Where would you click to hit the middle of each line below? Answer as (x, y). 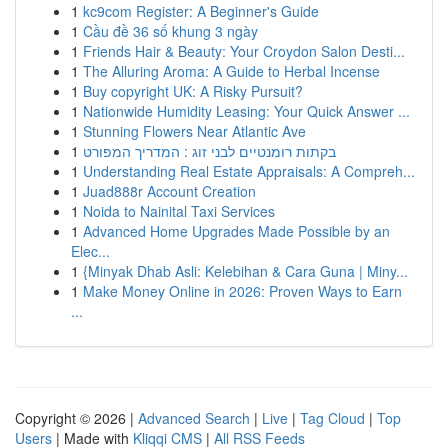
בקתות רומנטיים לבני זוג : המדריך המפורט (209, 151)
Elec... (90, 251)
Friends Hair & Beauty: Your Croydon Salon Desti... (244, 51)
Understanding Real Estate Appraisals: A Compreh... (249, 171)
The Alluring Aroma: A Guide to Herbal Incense (231, 71)
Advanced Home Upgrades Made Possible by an (236, 231)
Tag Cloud (332, 418)
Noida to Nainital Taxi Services (179, 211)
